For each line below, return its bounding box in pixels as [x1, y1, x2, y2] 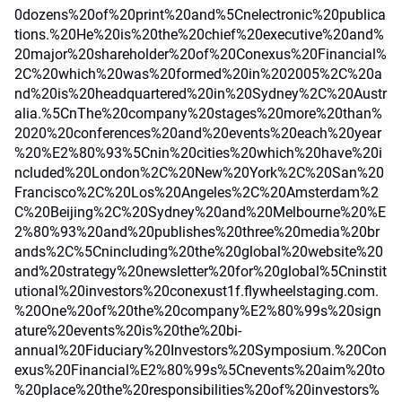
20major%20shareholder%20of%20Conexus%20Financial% [14, 46, 387, 63]
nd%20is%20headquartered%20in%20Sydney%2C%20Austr [14, 85, 387, 102]
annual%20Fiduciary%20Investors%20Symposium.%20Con [14, 342, 387, 359]
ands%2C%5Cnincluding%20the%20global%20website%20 [14, 243, 383, 260]
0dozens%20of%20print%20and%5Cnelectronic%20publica [14, 6, 386, 23]
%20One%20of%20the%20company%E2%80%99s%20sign [14, 302, 381, 319]
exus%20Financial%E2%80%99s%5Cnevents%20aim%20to [14, 362, 385, 379]
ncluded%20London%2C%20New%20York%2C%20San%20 [14, 164, 384, 181]
